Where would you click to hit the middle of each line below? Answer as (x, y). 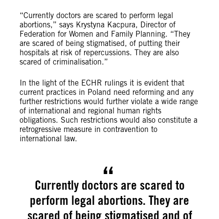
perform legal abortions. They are (109, 200)
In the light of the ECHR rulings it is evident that (102, 83)
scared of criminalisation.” (64, 62)
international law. (48, 139)
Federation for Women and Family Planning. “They (105, 34)
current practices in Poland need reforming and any (107, 92)
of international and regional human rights (90, 111)
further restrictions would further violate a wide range (109, 101)
